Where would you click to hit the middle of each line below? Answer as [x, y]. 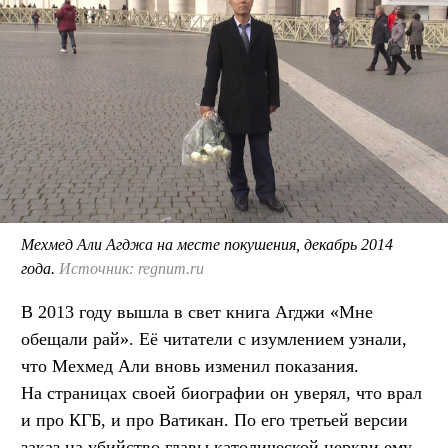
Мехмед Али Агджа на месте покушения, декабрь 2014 [207, 245]
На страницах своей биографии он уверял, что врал [221, 393]
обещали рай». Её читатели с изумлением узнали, [214, 339]
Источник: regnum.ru [131, 269]
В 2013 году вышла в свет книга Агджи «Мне [197, 312]
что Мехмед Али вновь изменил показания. [190, 366]
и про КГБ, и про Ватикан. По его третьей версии [214, 420]
